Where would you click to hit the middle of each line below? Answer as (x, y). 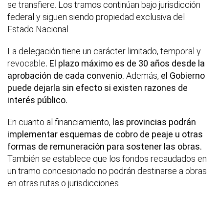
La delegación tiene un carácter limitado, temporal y (104, 51)
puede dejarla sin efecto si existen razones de (98, 88)
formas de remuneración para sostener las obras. (105, 147)
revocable (26, 64)
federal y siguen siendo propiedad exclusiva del (96, 17)
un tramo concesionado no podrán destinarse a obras (107, 171)
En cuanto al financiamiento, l (61, 122)
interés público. (37, 100)
